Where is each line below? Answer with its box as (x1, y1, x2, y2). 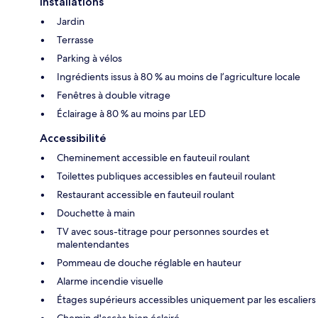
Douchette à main (57, 207, 135, 220)
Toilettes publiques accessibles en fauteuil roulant (57, 170, 275, 183)
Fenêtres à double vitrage (57, 89, 170, 102)
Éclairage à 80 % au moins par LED (57, 107, 206, 121)
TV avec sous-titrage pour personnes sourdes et (57, 225, 269, 238)
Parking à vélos (57, 52, 122, 65)
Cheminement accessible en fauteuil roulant (57, 151, 250, 165)
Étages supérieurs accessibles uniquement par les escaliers (57, 293, 316, 307)
